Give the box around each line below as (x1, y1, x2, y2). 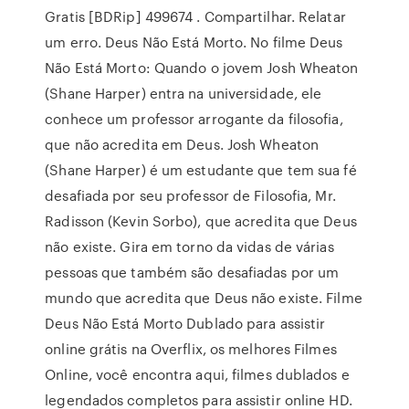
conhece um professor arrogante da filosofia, (45, 109, 343, 129)
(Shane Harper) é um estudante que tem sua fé (45, 160, 357, 180)
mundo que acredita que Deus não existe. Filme (45, 288, 362, 308)
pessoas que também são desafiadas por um (45, 262, 340, 282)
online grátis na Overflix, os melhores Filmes (45, 339, 337, 359)
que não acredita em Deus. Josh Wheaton (45, 134, 320, 154)
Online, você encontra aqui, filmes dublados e (45, 364, 350, 384)
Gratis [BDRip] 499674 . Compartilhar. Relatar (45, 6, 346, 26)
